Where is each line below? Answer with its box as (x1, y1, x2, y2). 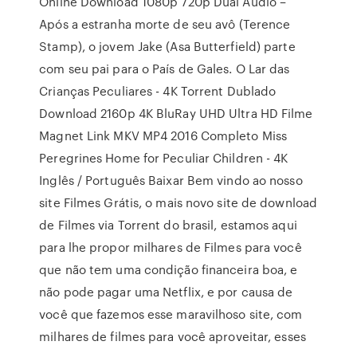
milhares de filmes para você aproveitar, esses (39, 328, 306, 345)
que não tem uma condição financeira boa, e (39, 261, 298, 278)
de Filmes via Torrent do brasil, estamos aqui (39, 216, 297, 233)
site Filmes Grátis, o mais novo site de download (39, 194, 318, 211)
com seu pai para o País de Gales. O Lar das (39, 60, 290, 77)
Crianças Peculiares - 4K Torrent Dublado (39, 82, 277, 100)
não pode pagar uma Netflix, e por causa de (39, 283, 293, 300)
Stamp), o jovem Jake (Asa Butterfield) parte (39, 37, 296, 55)
